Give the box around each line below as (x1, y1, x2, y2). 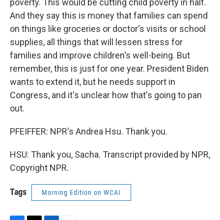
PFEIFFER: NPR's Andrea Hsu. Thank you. (10, 126, 167, 137)
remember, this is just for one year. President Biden (10, 63, 209, 74)
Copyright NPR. (10, 163, 69, 173)
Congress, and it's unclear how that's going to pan (10, 90, 202, 100)
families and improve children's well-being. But (10, 50, 190, 60)
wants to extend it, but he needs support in (10, 77, 175, 87)
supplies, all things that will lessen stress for (10, 37, 183, 47)
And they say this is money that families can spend (10, 10, 208, 21)
